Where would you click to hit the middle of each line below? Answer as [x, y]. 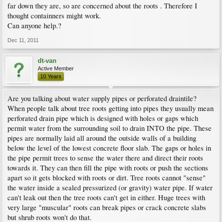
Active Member [56, 68]
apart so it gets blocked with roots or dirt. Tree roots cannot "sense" [107, 178]
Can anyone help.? [34, 26]
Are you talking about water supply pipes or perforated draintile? [102, 98]
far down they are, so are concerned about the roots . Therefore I [102, 6]
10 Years [51, 76]
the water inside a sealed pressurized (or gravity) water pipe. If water [110, 188]
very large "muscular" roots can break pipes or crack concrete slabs [107, 207]
